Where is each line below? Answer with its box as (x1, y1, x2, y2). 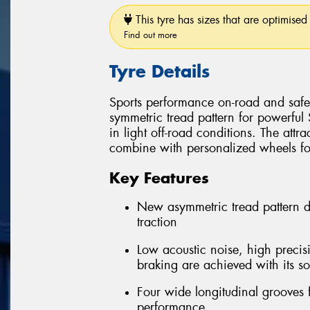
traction (137, 214, 177, 231)
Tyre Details (109, 60, 210, 83)
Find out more (124, 29, 177, 42)
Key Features (109, 167, 209, 188)
